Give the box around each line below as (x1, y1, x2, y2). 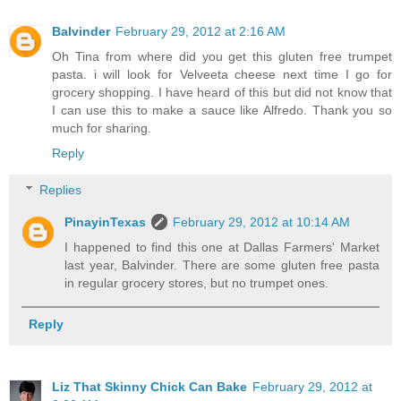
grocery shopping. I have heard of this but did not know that (52, 84, 392, 99)
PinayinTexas (64, 215, 147, 230)
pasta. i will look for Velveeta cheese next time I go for (52, 66, 392, 81)
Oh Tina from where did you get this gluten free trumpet (52, 48, 392, 64)
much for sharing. (52, 120, 151, 135)
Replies (39, 183, 82, 198)
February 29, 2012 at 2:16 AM (115, 23, 286, 38)
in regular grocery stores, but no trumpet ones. (64, 276, 329, 291)
